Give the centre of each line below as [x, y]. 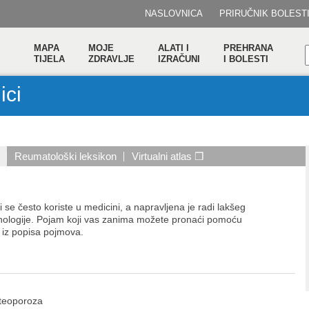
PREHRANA [248, 48]
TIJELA [49, 59]
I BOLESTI [246, 59]
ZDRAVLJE [111, 59]
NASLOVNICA [174, 13]
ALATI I [173, 48]
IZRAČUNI [179, 59]
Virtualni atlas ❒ [168, 156]
